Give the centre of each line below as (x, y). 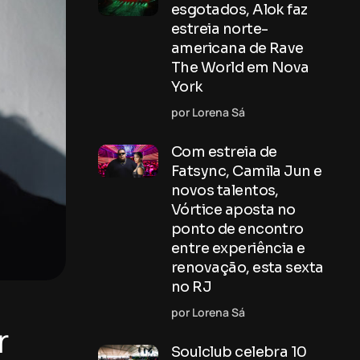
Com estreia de (224, 152)
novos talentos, (225, 190)
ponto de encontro (237, 229)
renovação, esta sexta (247, 268)
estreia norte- (220, 29)
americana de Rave (237, 48)
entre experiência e (238, 248)
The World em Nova (240, 67)
